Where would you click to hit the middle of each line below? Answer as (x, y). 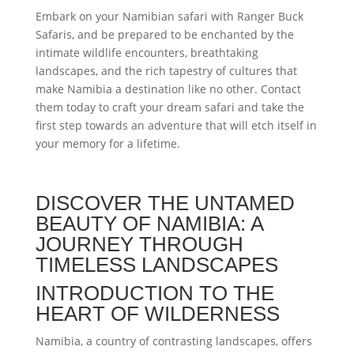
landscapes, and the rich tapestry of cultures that (166, 71)
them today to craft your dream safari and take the (169, 107)
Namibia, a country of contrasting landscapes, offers (173, 341)
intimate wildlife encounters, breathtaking (147, 53)
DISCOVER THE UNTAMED (165, 203)
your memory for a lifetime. (107, 143)
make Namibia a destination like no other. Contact (168, 89)
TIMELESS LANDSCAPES (156, 265)
